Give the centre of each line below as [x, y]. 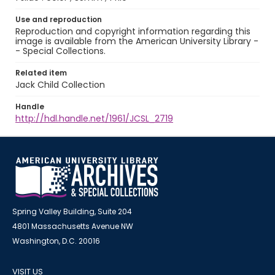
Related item [41, 73]
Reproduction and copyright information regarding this [133, 31]
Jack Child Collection [60, 85]
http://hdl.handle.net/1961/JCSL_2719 [94, 118]
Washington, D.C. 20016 [56, 241]
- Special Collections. [60, 51]
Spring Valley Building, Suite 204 [72, 211]
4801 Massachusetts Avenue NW [73, 226]
